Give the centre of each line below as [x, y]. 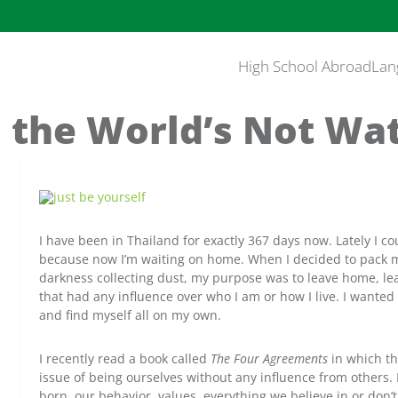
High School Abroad [305, 66]
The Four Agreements [269, 358]
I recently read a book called [125, 358]
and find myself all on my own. [130, 315]
